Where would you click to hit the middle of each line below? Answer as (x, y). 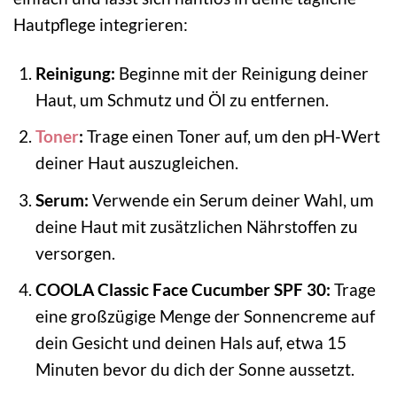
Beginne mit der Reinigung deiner (241, 73)
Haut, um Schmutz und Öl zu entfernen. (182, 99)
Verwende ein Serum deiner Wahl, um (231, 199)
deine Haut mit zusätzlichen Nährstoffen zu (196, 226)
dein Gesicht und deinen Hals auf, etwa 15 (191, 343)
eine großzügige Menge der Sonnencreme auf (205, 316)
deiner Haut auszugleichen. (136, 163)
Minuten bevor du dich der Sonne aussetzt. (195, 370)
